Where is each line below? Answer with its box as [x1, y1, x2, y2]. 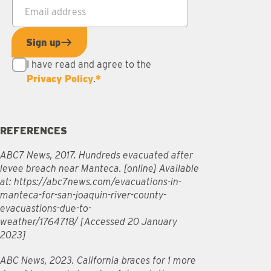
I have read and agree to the [27, 59, 151, 71]
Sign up [26, 36, 60, 48]
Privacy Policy [27, 73, 93, 85]
